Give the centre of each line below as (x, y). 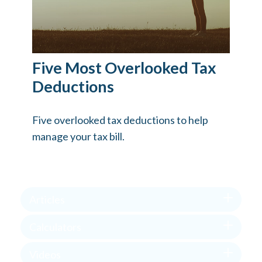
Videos (45, 254)
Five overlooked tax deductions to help (120, 120)
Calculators (55, 227)
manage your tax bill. (78, 136)
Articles (47, 199)
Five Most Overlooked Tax (124, 67)
